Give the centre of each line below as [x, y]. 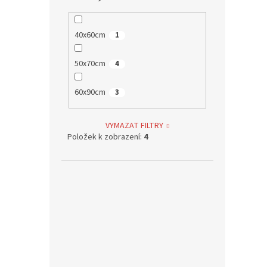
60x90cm [90, 93]
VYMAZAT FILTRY [135, 125]
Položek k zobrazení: [105, 137]
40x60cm [90, 35]
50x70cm [90, 64]
